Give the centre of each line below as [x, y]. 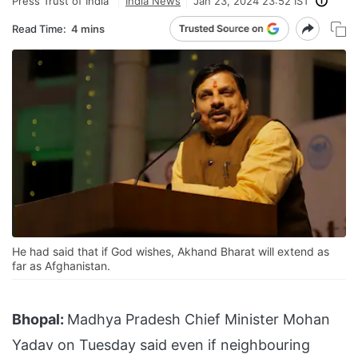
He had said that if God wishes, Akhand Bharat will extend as [171, 252]
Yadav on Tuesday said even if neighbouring [161, 345]
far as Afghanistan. [61, 266]
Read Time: [39, 28]
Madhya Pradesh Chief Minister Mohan [199, 320]
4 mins [88, 28]
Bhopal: [38, 320]
